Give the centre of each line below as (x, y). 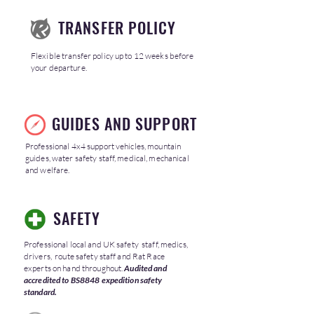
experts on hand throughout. (74, 268)
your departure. (59, 68)
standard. (41, 292)
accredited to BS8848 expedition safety (93, 280)
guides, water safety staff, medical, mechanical (107, 158)
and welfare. (48, 170)
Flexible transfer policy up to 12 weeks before (112, 56)
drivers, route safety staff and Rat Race (94, 256)
